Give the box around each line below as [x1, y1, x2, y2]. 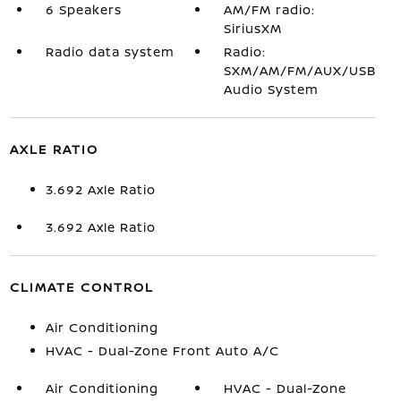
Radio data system [45, 43, 175, 60]
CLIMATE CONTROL [9, 278, 154, 295]
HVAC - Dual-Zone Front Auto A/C [45, 342, 279, 359]
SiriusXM [224, 20, 283, 37]
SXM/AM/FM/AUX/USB [224, 62, 377, 79]
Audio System [224, 81, 320, 98]
